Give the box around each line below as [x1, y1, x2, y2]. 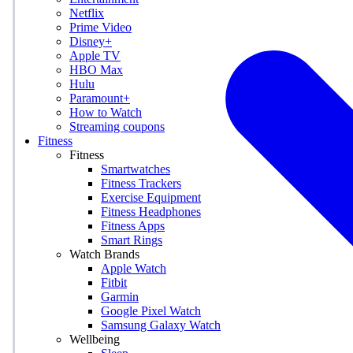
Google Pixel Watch [101, 304, 201, 318]
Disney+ [69, 35, 112, 48]
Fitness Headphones [101, 205, 201, 218]
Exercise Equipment [101, 191, 201, 204]
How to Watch [69, 106, 142, 119]
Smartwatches [101, 162, 170, 176]
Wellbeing [69, 333, 120, 346]
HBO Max [69, 63, 123, 76]
